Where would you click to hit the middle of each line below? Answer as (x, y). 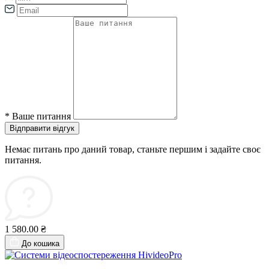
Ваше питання (41, 116)
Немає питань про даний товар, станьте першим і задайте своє (133, 150)
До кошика (41, 244)
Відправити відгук (42, 128)
